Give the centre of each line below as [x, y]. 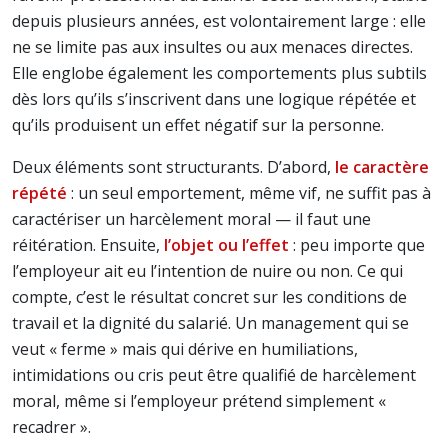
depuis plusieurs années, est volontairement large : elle [219, 21]
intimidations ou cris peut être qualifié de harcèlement [214, 375]
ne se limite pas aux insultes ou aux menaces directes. [212, 47]
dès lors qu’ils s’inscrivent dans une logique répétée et [214, 99]
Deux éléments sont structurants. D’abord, [173, 167]
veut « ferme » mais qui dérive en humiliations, [185, 349]
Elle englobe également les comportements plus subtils [219, 73]
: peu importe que [357, 245]
